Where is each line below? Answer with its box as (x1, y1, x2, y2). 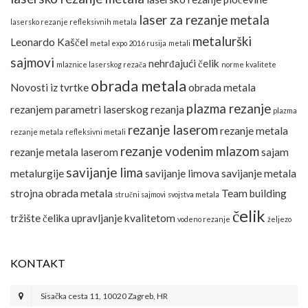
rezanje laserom (128, 122, 218, 138)
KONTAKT (10, 256, 65, 270)
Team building (221, 187, 287, 200)
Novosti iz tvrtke (10, 81, 89, 94)
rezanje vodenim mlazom (120, 144, 259, 159)
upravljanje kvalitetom (71, 212, 175, 225)
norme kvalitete (221, 60, 276, 69)
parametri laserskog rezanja (55, 103, 184, 116)
